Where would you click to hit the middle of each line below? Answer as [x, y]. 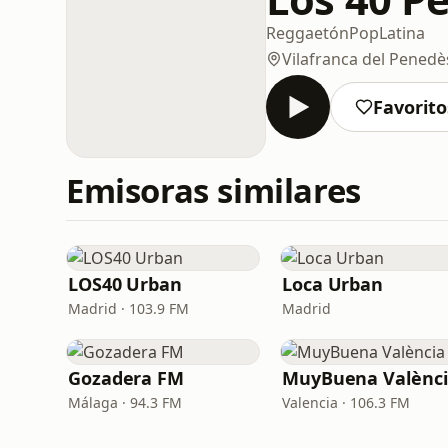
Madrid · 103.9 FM [128, 308]
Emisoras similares [213, 190]
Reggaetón [307, 32]
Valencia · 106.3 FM [346, 402]
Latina [402, 32]
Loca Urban [333, 284]
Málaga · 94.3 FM [125, 402]
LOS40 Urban [125, 284]
